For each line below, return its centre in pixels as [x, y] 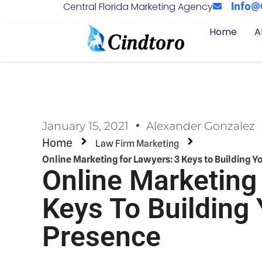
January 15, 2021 [85, 126]
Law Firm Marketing [137, 143]
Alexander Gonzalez [201, 126]
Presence [101, 237]
